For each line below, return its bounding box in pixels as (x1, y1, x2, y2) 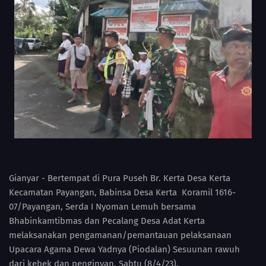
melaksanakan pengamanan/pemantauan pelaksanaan (9, 230, 232, 241)
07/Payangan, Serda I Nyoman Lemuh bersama (9, 201, 196, 213)
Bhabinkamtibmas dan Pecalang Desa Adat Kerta (9, 216, 205, 227)
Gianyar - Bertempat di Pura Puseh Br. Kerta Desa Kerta (9, 173, 230, 184)
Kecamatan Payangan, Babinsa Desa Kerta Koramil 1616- (9, 187, 236, 198)
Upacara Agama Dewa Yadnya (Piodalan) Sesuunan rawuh (9, 244, 240, 255)
